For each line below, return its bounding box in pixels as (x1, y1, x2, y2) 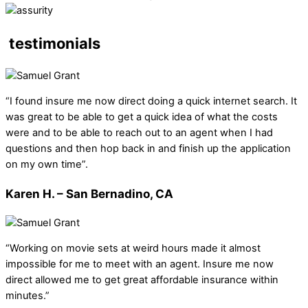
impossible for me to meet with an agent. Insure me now (5, 258, 274, 271)
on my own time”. (5, 158, 88, 171)
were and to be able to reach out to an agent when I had (5, 126, 273, 140)
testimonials (9, 34, 100, 52)
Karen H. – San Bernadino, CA (5, 186, 173, 201)
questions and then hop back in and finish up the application (5, 142, 291, 155)
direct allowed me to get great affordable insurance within (5, 274, 278, 287)
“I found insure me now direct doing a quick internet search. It (5, 95, 297, 108)
